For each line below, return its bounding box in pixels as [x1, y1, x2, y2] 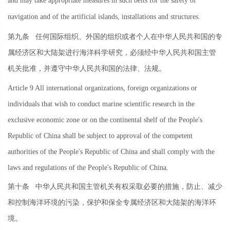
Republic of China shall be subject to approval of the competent [8, 131, 193, 140]
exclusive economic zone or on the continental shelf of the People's [8, 116, 202, 124]
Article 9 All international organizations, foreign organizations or [8, 84, 197, 92]
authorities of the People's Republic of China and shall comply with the [8, 147, 215, 156]
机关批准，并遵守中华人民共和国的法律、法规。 [8, 65, 166, 73]
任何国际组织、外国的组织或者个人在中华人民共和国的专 [29, 33, 222, 41]
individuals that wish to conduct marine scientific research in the [8, 100, 195, 108]
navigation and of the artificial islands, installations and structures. [8, 12, 200, 21]
